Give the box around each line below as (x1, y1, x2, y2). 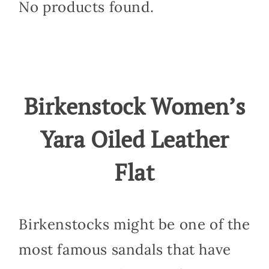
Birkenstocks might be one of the (19, 214, 250, 234)
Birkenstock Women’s (24, 91, 245, 122)
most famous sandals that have (19, 240, 231, 259)
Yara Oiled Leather (40, 124, 229, 155)
